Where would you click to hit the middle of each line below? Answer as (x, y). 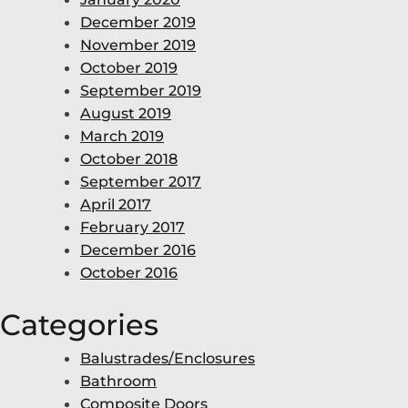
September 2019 (141, 90)
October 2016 (129, 272)
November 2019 (138, 45)
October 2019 (129, 67)
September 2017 (141, 181)
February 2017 (133, 227)
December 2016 (138, 250)
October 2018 (129, 158)
